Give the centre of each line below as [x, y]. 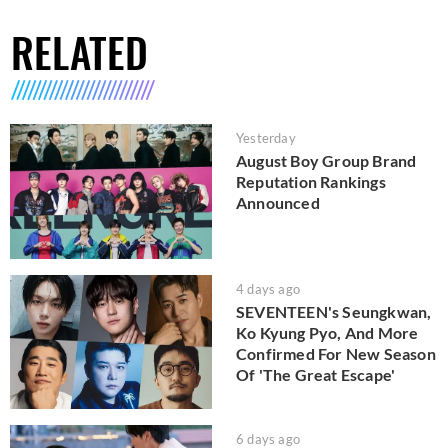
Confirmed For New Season [336, 353]
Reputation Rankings [311, 182]
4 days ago [268, 288]
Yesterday [266, 138]
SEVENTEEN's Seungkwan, [334, 311]
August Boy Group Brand [326, 161]
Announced [278, 203]
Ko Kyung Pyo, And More [327, 332]
